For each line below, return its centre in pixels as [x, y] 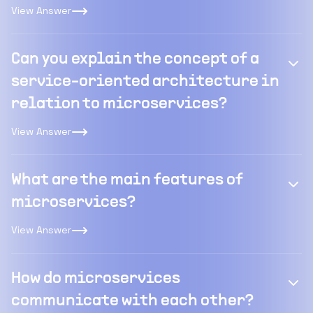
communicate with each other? [132, 301]
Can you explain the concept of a [135, 59]
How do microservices [96, 279]
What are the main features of [127, 180]
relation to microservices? [119, 104]
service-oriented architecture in [145, 82]
